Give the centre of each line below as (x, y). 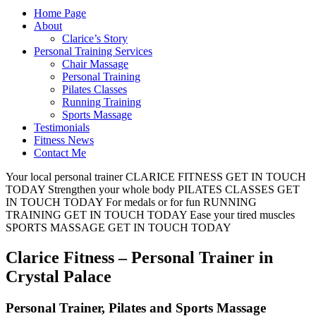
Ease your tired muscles (242, 215)
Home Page (60, 13)
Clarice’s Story (95, 38)
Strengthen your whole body (111, 189)
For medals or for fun (153, 202)
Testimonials (62, 127)
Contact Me (60, 153)
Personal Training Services (93, 51)
